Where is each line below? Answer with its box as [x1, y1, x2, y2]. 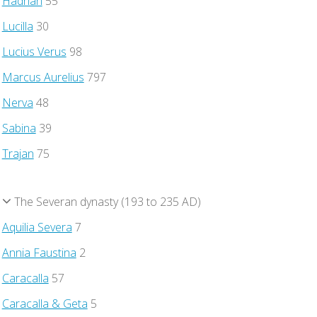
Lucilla [1, 18, 33, 34]
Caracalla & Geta [1, 295, 88, 311]
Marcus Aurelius [1, 69, 84, 85]
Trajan [1, 145, 34, 161]
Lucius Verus [1, 43, 67, 59]
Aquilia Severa [1, 219, 72, 235]
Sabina [1, 120, 36, 136]
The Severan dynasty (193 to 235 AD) [11, 193, 201, 209]
